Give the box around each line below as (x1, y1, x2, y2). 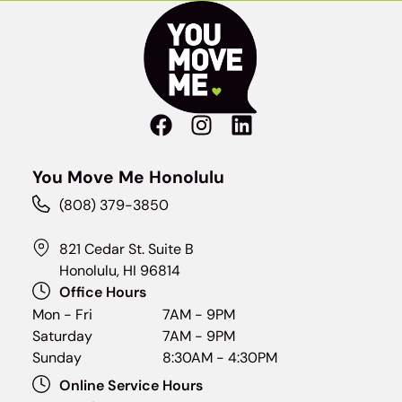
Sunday (31, 348, 82, 368)
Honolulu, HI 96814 (58, 261, 180, 281)
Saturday (31, 327, 92, 346)
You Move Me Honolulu (31, 166, 224, 189)
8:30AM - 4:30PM (162, 348, 277, 368)
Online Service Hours (58, 376, 203, 396)
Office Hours (58, 283, 146, 302)
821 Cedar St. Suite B (58, 240, 194, 259)
